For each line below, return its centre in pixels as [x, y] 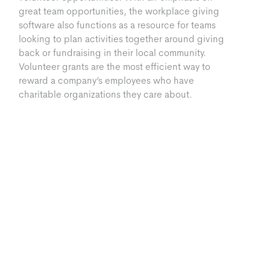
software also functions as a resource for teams [118, 25]
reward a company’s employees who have [107, 81]
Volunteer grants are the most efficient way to [115, 67]
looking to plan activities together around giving [122, 39]
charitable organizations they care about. [106, 95]
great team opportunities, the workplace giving [119, 11]
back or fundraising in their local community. [113, 53]
